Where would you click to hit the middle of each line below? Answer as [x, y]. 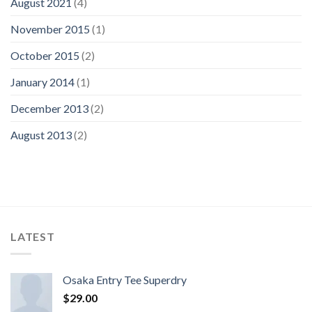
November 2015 [50, 29]
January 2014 [42, 81]
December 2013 [49, 108]
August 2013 [41, 134]
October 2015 [45, 55]
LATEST [33, 236]
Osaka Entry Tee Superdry [125, 279]
